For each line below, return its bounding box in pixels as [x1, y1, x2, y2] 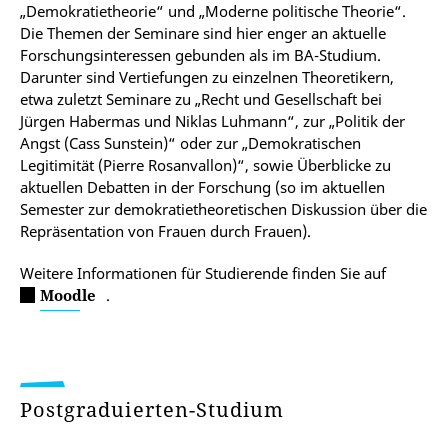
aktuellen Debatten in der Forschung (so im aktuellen [20, 177, 385, 197]
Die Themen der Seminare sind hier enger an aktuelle [20, 23, 386, 43]
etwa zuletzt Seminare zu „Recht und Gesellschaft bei [20, 89, 382, 109]
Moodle [40, 285, 96, 305]
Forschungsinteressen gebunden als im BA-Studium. [20, 45, 381, 65]
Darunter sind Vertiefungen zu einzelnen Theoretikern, [20, 67, 394, 87]
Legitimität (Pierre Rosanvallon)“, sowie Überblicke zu [20, 155, 391, 175]
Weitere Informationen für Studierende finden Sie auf [20, 263, 386, 283]
